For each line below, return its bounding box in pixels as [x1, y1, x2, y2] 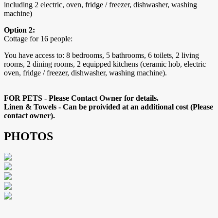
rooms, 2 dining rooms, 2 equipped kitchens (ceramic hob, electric [4, 60, 206, 69]
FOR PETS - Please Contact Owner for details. [4, 94, 159, 103]
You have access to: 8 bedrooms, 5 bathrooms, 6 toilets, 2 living [4, 51, 199, 60]
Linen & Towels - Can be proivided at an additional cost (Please [4, 103, 213, 111]
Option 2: [4, 26, 35, 35]
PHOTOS [4, 129, 53, 143]
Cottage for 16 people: [4, 35, 73, 43]
